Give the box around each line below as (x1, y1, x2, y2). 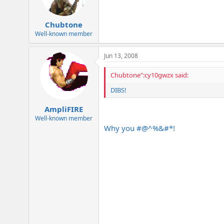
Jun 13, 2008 (104, 51, 138, 60)
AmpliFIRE (44, 103, 83, 114)
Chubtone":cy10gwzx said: (110, 70, 188, 80)
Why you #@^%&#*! (104, 122, 175, 133)
